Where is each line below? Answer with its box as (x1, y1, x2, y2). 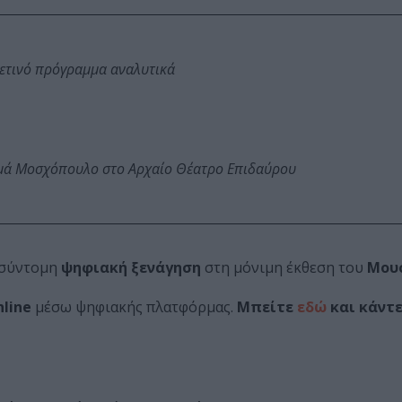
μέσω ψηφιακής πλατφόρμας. (31, 297, 237, 318)
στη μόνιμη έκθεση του (201, 258, 367, 278)
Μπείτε (237, 297, 297, 318)
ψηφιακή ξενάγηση (61, 258, 201, 278)
